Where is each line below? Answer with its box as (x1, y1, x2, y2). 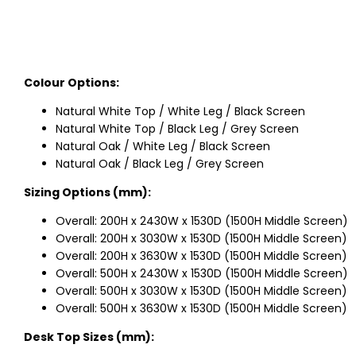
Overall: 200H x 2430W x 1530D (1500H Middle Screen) (56, 213, 348, 230)
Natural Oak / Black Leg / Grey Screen (56, 156, 264, 172)
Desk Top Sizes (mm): (24, 329, 154, 346)
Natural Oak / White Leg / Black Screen (56, 138, 270, 155)
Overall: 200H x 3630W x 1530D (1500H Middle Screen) (56, 248, 347, 265)
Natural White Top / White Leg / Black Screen (56, 103, 305, 120)
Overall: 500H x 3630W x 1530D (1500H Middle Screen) (56, 300, 347, 317)
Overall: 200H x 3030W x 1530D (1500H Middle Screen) (56, 230, 347, 247)
